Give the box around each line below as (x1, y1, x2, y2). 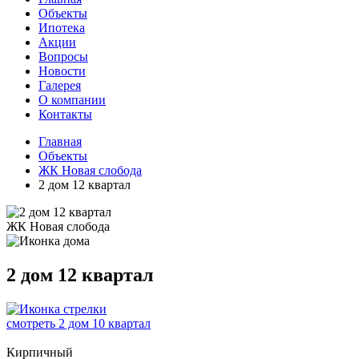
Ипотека (38, 21, 85, 34)
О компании (38, 93, 106, 107)
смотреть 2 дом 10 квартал (6, 316, 151, 330)
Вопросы (38, 50, 88, 63)
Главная (38, 135, 82, 148)
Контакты (38, 107, 92, 121)
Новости (38, 64, 86, 78)
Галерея (38, 79, 81, 92)
